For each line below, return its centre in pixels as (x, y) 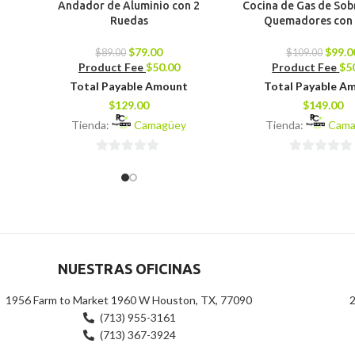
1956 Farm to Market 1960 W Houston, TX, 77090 (129, 300)
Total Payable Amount (129, 86)
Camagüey (160, 125)
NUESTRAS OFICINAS (129, 268)
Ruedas (129, 21)
